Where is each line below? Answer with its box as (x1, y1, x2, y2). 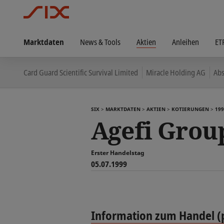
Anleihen (172, 36, 199, 47)
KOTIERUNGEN (171, 105, 209, 112)
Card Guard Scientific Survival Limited (23, 67, 138, 77)
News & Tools (80, 36, 120, 47)
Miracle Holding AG (146, 67, 205, 77)
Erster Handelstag (91, 148, 144, 157)
